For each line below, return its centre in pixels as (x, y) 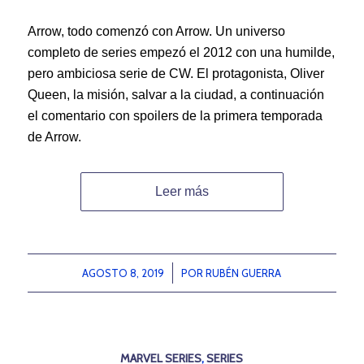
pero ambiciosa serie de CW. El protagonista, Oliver (175, 73)
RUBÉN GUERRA (244, 273)
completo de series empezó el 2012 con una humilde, (181, 52)
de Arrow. (54, 136)
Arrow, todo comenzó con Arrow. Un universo (156, 31)
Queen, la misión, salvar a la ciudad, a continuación (175, 94)
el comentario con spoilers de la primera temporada (175, 115)
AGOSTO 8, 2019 (123, 273)
